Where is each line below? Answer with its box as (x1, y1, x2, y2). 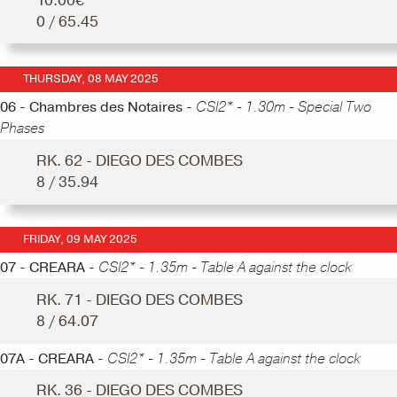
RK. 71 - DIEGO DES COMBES (35, 290, 243, 310)
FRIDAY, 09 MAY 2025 (22, 231, 137, 248)
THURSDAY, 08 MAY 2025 (22, 71, 159, 88)
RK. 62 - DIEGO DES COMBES (35, 150, 243, 171)
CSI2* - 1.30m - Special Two (196, 97, 371, 117)
